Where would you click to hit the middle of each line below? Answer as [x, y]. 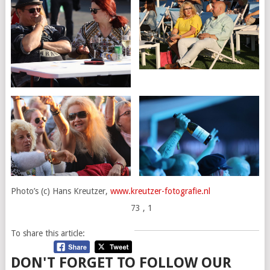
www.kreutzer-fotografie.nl [160, 191]
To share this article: [48, 234]
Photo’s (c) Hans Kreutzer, [60, 191]
